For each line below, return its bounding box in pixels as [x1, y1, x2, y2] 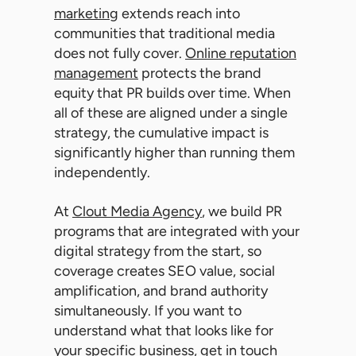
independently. [54, 164, 150, 182]
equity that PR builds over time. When [54, 84, 291, 103]
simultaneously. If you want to [54, 302, 242, 320]
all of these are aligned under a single [54, 104, 288, 122]
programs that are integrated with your [54, 222, 300, 241]
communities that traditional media [54, 25, 275, 43]
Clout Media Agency [72, 203, 202, 221]
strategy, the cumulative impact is [54, 124, 269, 142]
